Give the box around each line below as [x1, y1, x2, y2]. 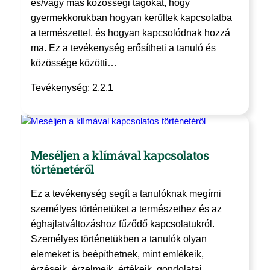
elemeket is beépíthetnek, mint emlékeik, [30, 248, 204, 259]
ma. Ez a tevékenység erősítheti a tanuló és [30, 43, 216, 54]
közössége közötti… [30, 58, 117, 69]
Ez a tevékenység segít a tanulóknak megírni [30, 188, 221, 199]
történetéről [30, 160, 95, 177]
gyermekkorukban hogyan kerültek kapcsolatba [30, 13, 232, 24]
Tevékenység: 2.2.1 [30, 83, 113, 93]
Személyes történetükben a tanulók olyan [30, 233, 207, 244]
